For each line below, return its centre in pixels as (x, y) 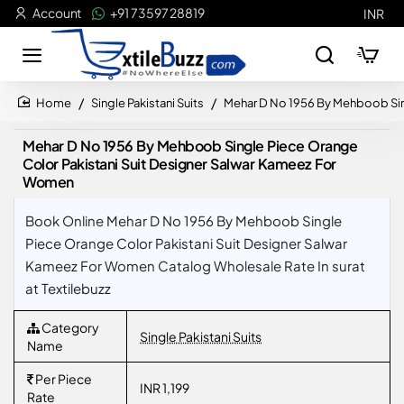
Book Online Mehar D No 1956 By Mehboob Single (184, 220)
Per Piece (63, 379)
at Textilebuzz (68, 288)
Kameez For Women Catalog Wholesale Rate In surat (195, 266)
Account (57, 13)
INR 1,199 (165, 388)
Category (69, 327)
